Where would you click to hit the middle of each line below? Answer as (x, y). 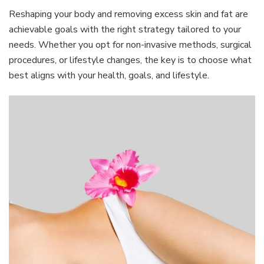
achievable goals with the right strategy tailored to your (125, 29)
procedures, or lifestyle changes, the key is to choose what (130, 60)
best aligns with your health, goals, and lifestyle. (109, 75)
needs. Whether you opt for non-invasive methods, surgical (130, 44)
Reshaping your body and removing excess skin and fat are (128, 14)
